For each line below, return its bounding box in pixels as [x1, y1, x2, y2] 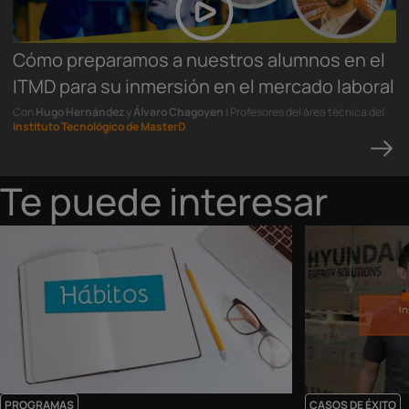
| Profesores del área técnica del [224, 104, 384, 120]
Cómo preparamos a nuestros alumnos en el [13, 47, 385, 72]
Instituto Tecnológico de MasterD [13, 119, 185, 134]
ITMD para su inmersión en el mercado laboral [13, 74, 394, 99]
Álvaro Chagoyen [133, 104, 224, 120]
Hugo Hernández [36, 104, 124, 120]
